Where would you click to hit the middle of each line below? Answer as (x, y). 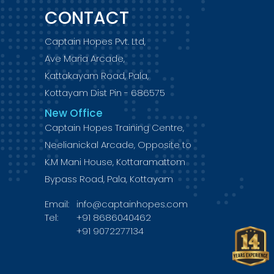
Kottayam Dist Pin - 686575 (105, 92)
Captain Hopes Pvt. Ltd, (95, 41)
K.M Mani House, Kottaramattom (115, 161)
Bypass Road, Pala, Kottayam (109, 179)
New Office (74, 113)
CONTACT (87, 18)
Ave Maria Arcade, (85, 58)
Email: (57, 204)
